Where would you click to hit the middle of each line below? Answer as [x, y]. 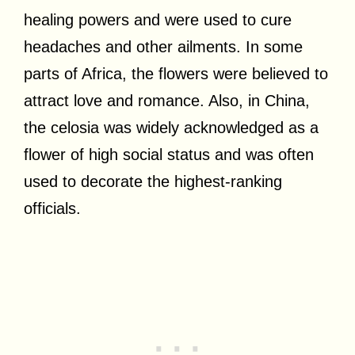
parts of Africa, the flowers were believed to [176, 73]
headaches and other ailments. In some [163, 46]
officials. [52, 208]
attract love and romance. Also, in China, [167, 100]
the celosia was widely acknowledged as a [171, 127]
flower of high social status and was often [169, 154]
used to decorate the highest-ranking [153, 181]
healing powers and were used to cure [158, 19]
